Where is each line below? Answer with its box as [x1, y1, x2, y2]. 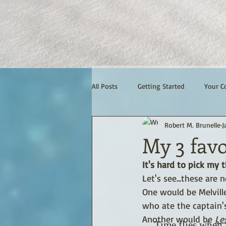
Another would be [142, 213, 215, 224]
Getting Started [138, 81, 184, 90]
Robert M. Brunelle [164, 120, 220, 129]
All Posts [92, 81, 118, 90]
